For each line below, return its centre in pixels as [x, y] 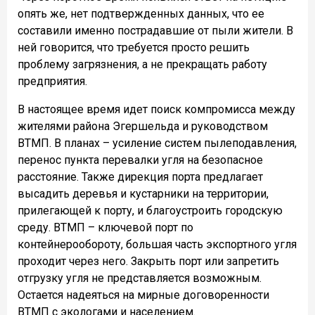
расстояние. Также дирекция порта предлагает [140, 177]
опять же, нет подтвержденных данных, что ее [141, 14]
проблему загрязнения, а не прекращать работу [142, 65]
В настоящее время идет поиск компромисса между [156, 110]
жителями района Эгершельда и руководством [143, 127]
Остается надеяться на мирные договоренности [143, 295]
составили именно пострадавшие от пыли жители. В [155, 31]
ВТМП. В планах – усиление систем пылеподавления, [157, 143]
